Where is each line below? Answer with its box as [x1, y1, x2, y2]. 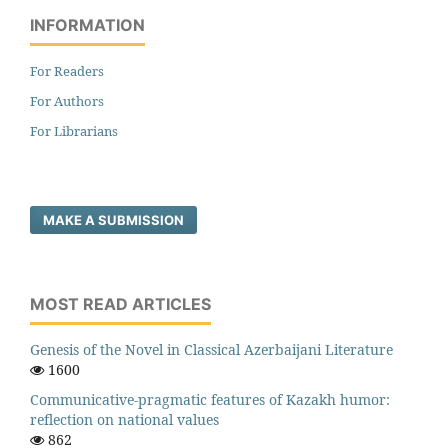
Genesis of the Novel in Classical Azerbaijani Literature [30, 339, 393, 359]
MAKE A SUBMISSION [43, 211, 185, 228]
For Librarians [30, 121, 118, 140]
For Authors [30, 91, 104, 110]
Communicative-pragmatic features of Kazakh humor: [30, 389, 390, 409]
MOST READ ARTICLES [30, 293, 211, 314]
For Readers [30, 61, 104, 80]
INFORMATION [30, 15, 145, 35]
